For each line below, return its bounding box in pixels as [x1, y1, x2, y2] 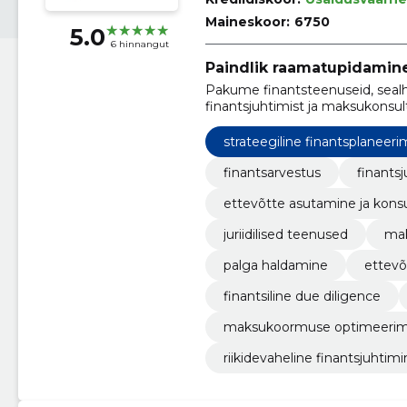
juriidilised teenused [223, 225, 348, 243]
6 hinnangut [110, 38, 169, 51]
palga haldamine [223, 256, 328, 273]
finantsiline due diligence [223, 287, 381, 304]
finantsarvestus [223, 164, 321, 181]
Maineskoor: [204, 14, 290, 30]
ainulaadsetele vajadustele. [204, 114, 374, 131]
